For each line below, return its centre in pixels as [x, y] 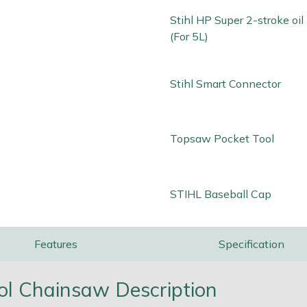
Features [56, 244]
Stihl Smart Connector [225, 83]
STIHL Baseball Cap [221, 194]
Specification [251, 244]
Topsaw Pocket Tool [222, 139]
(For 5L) [189, 36]
